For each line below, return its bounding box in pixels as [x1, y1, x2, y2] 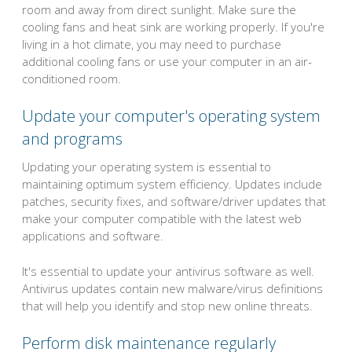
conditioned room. [22, 70, 121, 86]
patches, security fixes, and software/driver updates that [22, 193, 326, 210]
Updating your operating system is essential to [22, 159, 271, 175]
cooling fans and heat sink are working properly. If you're [22, 18, 324, 35]
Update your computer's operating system [22, 105, 321, 127]
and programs [22, 128, 123, 150]
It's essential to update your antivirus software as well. [22, 262, 314, 279]
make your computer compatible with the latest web [22, 211, 302, 227]
